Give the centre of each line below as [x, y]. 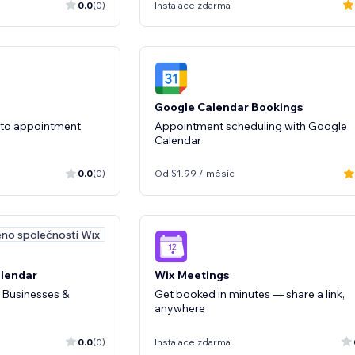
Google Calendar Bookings [229, 107]
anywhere [180, 308]
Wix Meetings [192, 275]
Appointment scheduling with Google [251, 126]
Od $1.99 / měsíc [195, 173]
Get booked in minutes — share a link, [250, 294]
